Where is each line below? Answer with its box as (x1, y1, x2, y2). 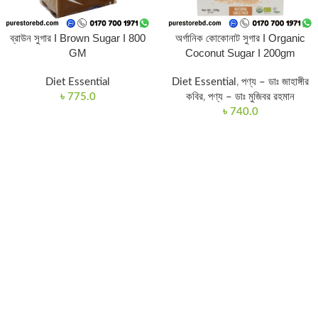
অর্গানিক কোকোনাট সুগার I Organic (175, 32, 305, 44)
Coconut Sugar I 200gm (185, 47, 295, 59)
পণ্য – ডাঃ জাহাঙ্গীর (241, 77, 309, 87)
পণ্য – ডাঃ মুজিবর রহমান (208, 92, 295, 102)
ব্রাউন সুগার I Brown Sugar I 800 (10, 32, 146, 44)
